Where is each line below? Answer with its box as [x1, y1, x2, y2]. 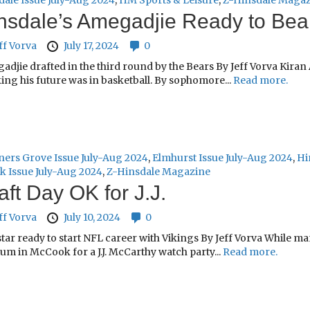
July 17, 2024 [63, 39, 119, 53]
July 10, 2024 [63, 211, 120, 224]
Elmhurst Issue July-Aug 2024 [152, 152, 293, 165]
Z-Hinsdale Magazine [106, 165, 210, 179]
